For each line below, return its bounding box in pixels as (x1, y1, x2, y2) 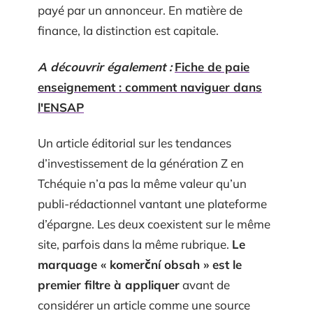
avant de (180, 277, 230, 292)
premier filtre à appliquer (38, 277, 180, 292)
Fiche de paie (175, 59, 249, 74)
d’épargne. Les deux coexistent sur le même (38, 217, 270, 231)
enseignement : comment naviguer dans (38, 79, 262, 94)
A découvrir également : (38, 59, 172, 74)
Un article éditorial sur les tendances (38, 136, 231, 150)
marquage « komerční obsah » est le (38, 257, 242, 272)
